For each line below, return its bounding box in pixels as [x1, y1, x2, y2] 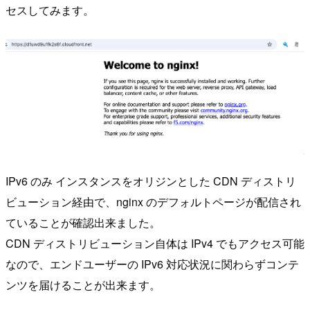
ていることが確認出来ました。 [6, 214, 161, 230]
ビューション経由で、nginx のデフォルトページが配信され [6, 193, 301, 210]
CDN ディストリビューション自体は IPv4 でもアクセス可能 [6, 235, 304, 251]
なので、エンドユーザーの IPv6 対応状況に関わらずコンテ [6, 255, 299, 272]
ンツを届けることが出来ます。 [6, 276, 161, 293]
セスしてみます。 [6, 1, 94, 18]
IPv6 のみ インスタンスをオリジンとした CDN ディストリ [6, 172, 296, 189]
